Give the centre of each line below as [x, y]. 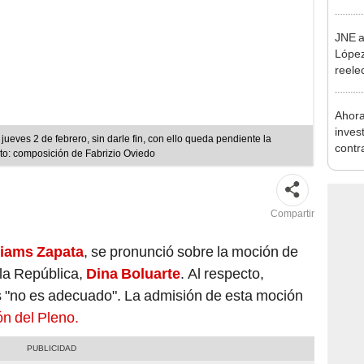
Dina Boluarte [133, 273]
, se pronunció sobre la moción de [191, 251]
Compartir [292, 213]
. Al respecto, [222, 273]
